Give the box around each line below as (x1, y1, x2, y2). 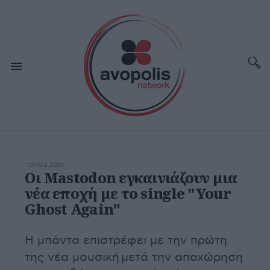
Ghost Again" (25, 199, 121, 219)
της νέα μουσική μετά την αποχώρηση (25, 250, 243, 265)
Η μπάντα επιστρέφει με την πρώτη (25, 233, 227, 248)
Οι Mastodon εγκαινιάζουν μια (25, 168, 237, 187)
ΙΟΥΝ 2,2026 (27, 162, 64, 169)
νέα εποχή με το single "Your (25, 183, 231, 203)
